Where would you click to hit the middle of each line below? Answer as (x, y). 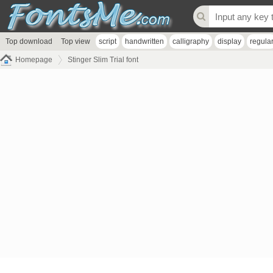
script (108, 41)
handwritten (144, 41)
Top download (29, 41)
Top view (76, 41)
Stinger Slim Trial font (103, 60)
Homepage (34, 60)
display (229, 41)
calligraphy (191, 41)
